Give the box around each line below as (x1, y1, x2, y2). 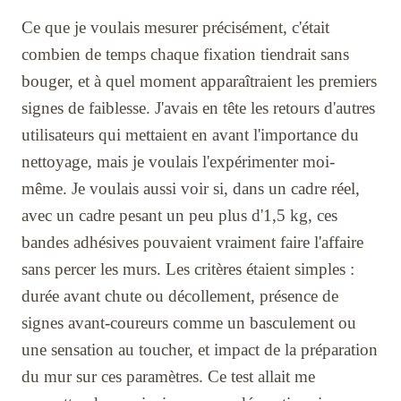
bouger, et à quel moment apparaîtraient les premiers (21, 71, 377, 90)
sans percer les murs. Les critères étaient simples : (21, 259, 354, 278)
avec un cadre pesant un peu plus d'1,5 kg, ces (21, 205, 337, 225)
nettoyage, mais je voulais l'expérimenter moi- (21, 151, 335, 171)
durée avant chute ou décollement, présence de (21, 286, 338, 305)
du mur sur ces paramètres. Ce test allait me (21, 366, 315, 386)
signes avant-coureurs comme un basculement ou (21, 312, 356, 332)
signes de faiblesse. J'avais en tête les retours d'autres (21, 98, 375, 117)
